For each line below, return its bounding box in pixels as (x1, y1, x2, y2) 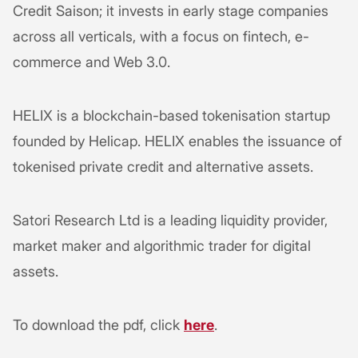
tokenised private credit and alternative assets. (13, 157, 313, 175)
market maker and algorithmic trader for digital (13, 237, 311, 254)
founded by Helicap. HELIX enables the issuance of (13, 132, 342, 149)
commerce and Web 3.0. (13, 53, 174, 70)
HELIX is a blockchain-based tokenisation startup (13, 106, 330, 124)
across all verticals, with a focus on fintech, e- (13, 27, 309, 45)
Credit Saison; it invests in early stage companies (13, 2, 328, 19)
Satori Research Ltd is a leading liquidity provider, (13, 211, 328, 229)
